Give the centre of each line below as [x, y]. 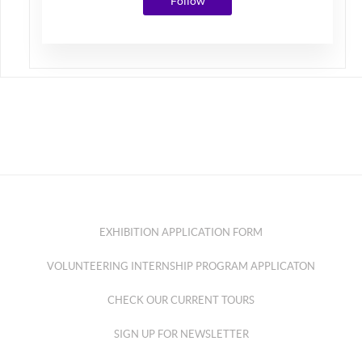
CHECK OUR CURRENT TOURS [181, 300]
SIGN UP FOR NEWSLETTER [181, 334]
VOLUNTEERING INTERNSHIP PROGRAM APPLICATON [181, 266]
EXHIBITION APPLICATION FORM [181, 232]
